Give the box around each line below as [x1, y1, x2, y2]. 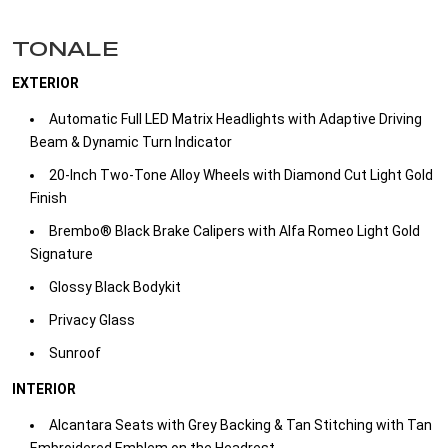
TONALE [12, 36, 119, 61]
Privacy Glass [49, 312, 135, 329]
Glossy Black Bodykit [49, 279, 181, 296]
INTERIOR [12, 381, 76, 398]
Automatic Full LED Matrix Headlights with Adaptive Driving [49, 111, 422, 128]
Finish [30, 190, 67, 207]
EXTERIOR [12, 75, 79, 92]
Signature [30, 246, 93, 263]
